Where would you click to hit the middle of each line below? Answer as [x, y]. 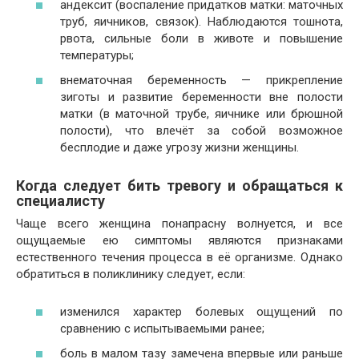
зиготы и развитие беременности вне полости [202, 97]
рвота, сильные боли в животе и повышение [202, 38]
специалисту [61, 201]
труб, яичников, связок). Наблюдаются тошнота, [202, 21]
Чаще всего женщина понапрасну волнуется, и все [179, 224]
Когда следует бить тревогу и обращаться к [179, 186]
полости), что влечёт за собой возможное [202, 131]
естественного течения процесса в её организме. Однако [179, 258]
